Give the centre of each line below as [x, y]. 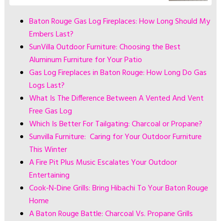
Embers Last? [51, 34]
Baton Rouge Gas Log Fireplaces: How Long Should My [119, 21]
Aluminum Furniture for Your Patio [85, 60]
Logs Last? [47, 86]
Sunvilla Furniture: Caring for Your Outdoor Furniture [115, 137]
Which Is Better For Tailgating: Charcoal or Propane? [115, 124]
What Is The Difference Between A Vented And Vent [116, 98]
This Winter [48, 150]
